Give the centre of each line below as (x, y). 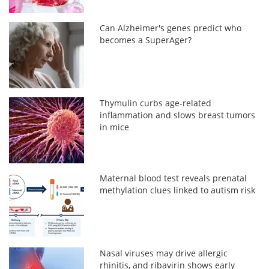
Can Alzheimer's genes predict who (171, 28)
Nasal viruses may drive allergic (164, 253)
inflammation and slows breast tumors (178, 115)
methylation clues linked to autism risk (178, 190)
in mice (115, 127)
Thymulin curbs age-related (156, 103)
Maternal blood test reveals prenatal (174, 178)
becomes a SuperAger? (146, 40)
